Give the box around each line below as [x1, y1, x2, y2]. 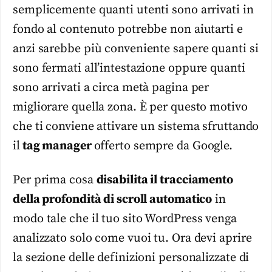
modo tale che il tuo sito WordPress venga [13, 211, 237, 227]
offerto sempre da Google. [93, 138, 233, 154]
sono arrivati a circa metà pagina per [13, 80, 209, 95]
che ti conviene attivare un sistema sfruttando [13, 118, 259, 134]
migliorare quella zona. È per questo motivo [13, 99, 248, 115]
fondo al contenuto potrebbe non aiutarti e [13, 21, 243, 37]
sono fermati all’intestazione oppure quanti [13, 60, 245, 76]
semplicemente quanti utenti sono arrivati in [13, 2, 254, 18]
